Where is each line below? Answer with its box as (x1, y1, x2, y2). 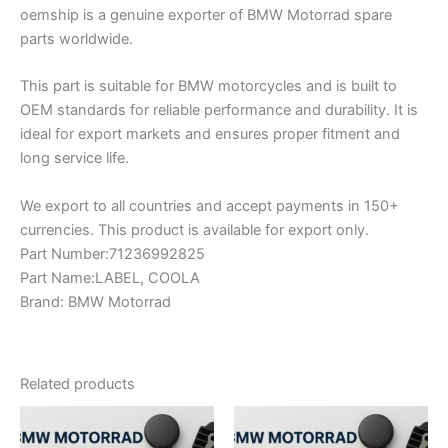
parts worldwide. (20, 30, 133, 49)
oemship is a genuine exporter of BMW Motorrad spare (20, 6, 392, 25)
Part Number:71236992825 (20, 244, 205, 263)
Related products (20, 375, 135, 394)
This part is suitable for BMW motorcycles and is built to (20, 77, 397, 96)
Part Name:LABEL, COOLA (20, 268, 200, 287)
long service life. (20, 149, 129, 168)
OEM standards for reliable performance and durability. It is (20, 101, 418, 120)
